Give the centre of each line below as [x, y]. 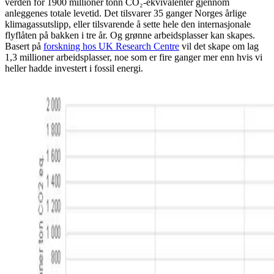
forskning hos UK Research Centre [111, 46]
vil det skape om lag [219, 46]
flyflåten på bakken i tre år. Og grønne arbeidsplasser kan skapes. [130, 35]
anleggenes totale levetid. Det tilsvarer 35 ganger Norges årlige [126, 13]
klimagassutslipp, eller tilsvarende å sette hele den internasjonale [128, 24]
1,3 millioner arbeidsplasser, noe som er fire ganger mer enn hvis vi [134, 57]
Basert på [24, 46]
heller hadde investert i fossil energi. [74, 68]
